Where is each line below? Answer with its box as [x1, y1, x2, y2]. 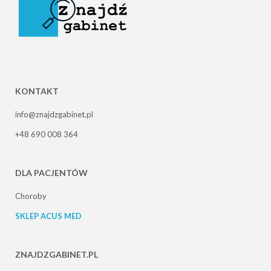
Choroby [15, 191, 47, 201]
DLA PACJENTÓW [15, 167, 88, 178]
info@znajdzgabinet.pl [15, 109, 93, 119]
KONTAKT [15, 85, 59, 96]
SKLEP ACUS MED [15, 211, 82, 221]
